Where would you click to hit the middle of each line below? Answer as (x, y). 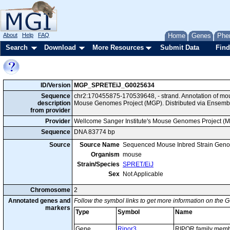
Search (17, 47)
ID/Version (55, 85)
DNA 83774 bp (94, 132)
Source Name (100, 145)
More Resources (118, 47)
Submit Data (180, 47)
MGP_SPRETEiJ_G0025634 (114, 85)
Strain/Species (98, 164)
